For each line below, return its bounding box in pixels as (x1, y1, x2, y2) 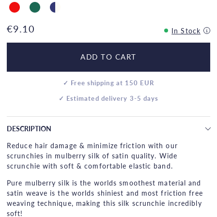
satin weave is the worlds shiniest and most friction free (7, 187, 203, 198)
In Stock (171, 25, 201, 35)
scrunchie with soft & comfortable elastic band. (7, 160, 173, 170)
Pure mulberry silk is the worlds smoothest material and (7, 177, 201, 187)
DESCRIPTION (7, 123, 51, 133)
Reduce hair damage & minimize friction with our (7, 140, 178, 150)
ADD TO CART (80, 51, 137, 62)
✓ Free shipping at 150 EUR (63, 78, 154, 87)
